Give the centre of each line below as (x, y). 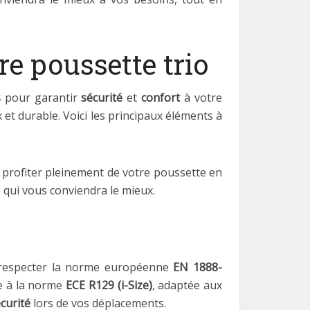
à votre (201, 98)
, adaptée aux (187, 285)
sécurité (102, 98)
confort (161, 98)
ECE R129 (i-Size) (109, 285)
